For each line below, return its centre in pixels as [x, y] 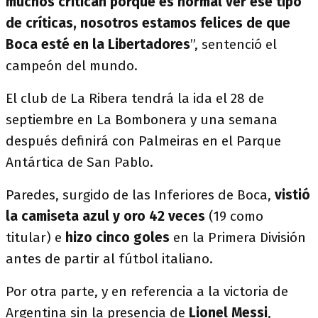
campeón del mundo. [73, 66]
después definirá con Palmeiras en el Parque [143, 141]
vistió [292, 195]
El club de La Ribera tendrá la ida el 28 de [135, 98]
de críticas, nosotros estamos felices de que [148, 23]
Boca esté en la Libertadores [98, 44]
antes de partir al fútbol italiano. [109, 259]
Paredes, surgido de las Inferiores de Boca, [140, 195]
